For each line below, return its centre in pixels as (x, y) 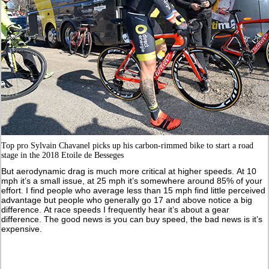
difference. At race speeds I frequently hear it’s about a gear (116, 209)
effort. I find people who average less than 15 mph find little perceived (134, 190)
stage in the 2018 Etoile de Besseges (63, 155)
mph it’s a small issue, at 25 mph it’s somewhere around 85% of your (132, 180)
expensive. (22, 228)
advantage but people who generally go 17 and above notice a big (127, 200)
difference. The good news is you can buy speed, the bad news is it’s (132, 219)
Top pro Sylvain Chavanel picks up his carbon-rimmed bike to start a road (128, 145)
